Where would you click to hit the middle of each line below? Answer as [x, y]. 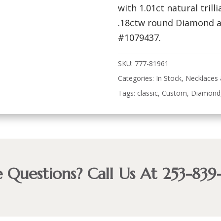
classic [148, 93]
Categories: [137, 78]
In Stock [169, 78]
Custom [175, 93]
